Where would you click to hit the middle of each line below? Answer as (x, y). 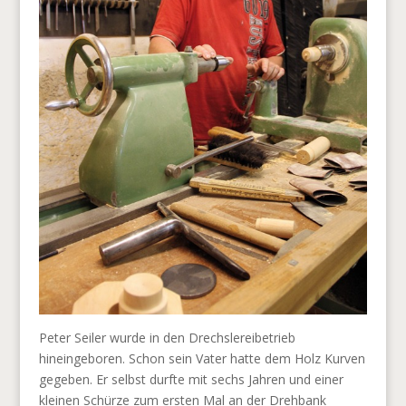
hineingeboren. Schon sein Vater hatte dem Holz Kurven (202, 358)
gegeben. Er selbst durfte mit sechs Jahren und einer (191, 379)
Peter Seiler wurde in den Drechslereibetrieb (167, 337)
